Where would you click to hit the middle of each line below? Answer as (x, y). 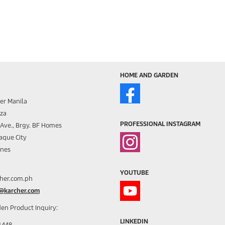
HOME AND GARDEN (149, 75)
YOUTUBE (134, 173)
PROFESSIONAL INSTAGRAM (160, 124)
